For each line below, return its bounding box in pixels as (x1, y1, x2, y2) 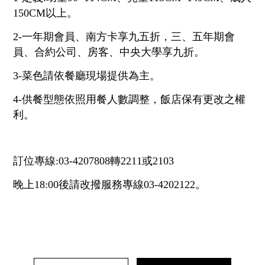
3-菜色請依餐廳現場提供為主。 (13, 70, 161, 82)
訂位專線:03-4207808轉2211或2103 (13, 155, 174, 167)
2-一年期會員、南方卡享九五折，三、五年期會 (13, 31, 235, 43)
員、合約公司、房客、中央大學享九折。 (13, 46, 205, 59)
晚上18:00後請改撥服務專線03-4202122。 (13, 179, 206, 191)
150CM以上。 (13, 7, 78, 20)
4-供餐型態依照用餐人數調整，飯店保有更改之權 (13, 93, 246, 106)
